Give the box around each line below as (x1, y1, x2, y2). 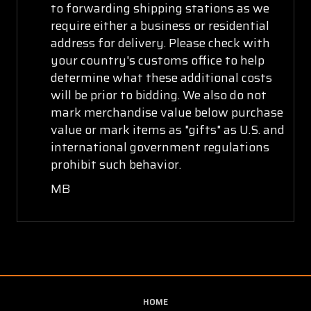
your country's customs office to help (50, 50, 264, 70)
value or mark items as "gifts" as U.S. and (50, 119, 285, 140)
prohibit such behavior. (50, 154, 181, 174)
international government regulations (50, 137, 269, 157)
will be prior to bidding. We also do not (50, 85, 267, 105)
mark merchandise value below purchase (50, 102, 283, 122)
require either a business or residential (50, 15, 269, 35)
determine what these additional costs (50, 67, 272, 87)
